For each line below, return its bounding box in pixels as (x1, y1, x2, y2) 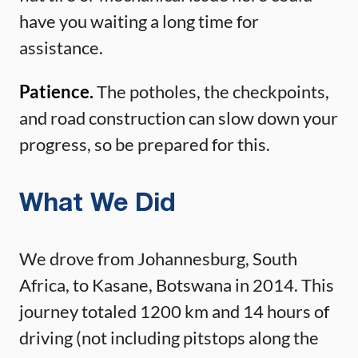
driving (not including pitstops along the (19, 326, 319, 348)
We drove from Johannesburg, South (19, 247, 297, 269)
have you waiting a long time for (19, 10, 259, 32)
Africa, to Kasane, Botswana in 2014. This (19, 273, 334, 296)
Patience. (19, 80, 93, 102)
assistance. (19, 36, 103, 58)
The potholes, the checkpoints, (93, 80, 329, 102)
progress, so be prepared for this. (19, 133, 270, 155)
